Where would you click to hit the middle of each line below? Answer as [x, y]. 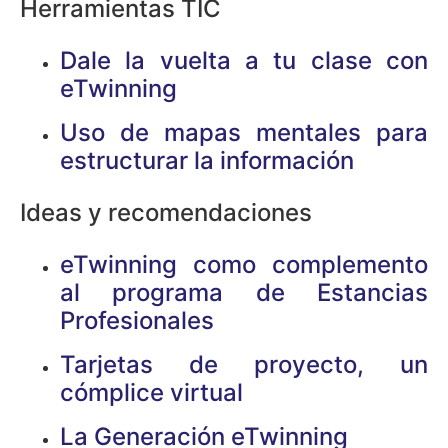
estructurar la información [207, 160]
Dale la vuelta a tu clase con [244, 60]
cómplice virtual [151, 392]
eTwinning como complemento [244, 264]
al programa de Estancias [244, 292]
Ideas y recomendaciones [166, 212]
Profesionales [137, 320]
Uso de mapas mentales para [244, 132]
